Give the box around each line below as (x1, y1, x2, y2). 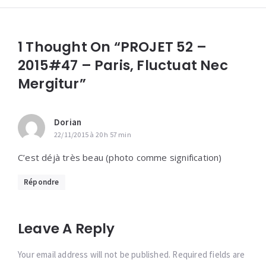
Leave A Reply (18, 219, 115, 239)
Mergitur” (18, 74, 86, 94)
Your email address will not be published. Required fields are (18, 249, 245, 261)
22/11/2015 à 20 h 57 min (54, 130, 131, 140)
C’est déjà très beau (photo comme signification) (18, 151, 222, 164)
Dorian (54, 116, 82, 128)
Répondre (24, 177, 59, 188)
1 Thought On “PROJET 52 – (18, 37, 207, 57)
